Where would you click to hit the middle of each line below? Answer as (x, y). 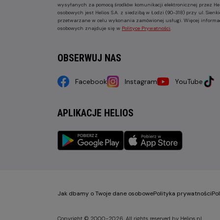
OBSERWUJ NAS (89, 58)
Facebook (91, 82)
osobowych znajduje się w (90, 28)
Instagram (141, 82)
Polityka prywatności (182, 194)
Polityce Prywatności (146, 28)
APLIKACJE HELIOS (96, 113)
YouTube (189, 82)
